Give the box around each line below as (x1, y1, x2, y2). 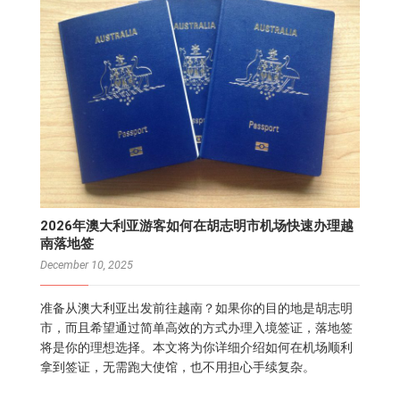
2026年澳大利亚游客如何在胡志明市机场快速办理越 (40, 217, 354, 234)
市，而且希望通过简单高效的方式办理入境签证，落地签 (40, 320, 353, 336)
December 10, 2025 (40, 257, 133, 271)
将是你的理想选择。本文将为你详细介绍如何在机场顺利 (40, 339, 353, 355)
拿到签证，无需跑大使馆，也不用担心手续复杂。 (40, 359, 315, 375)
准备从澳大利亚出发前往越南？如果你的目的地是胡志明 (40, 300, 353, 316)
